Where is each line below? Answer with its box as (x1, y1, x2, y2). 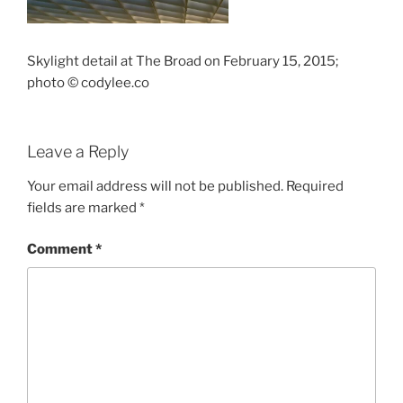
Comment (27, 241, 95, 258)
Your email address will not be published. (27, 177, 283, 194)
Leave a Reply (27, 142, 129, 162)
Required (286, 177, 344, 194)
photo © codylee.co (27, 74, 149, 91)
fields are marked (27, 199, 139, 216)
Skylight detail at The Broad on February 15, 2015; (27, 52, 338, 69)
